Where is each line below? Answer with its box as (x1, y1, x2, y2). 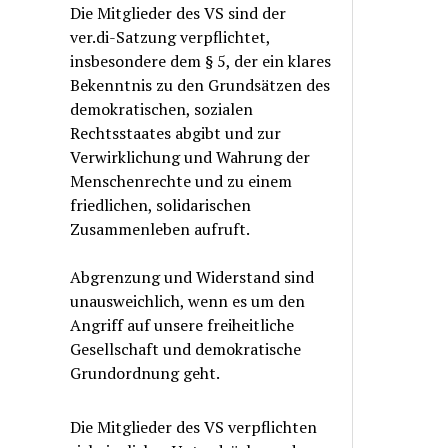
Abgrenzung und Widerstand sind (70, 266, 315, 288)
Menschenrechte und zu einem (70, 170, 293, 192)
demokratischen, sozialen (70, 98, 254, 120)
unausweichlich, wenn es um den (70, 290, 306, 312)
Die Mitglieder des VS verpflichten (70, 416, 318, 438)
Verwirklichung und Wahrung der (70, 146, 311, 168)
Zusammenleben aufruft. (70, 218, 251, 240)
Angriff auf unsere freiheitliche (70, 314, 295, 336)
